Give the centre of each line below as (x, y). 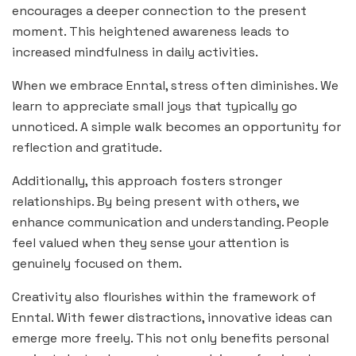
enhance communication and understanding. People (170, 222)
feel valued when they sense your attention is (151, 242)
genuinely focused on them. (97, 263)
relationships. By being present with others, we (156, 201)
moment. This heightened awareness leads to (151, 31)
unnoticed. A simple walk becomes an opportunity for (176, 126)
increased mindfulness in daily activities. (135, 52)
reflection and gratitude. (87, 147)
